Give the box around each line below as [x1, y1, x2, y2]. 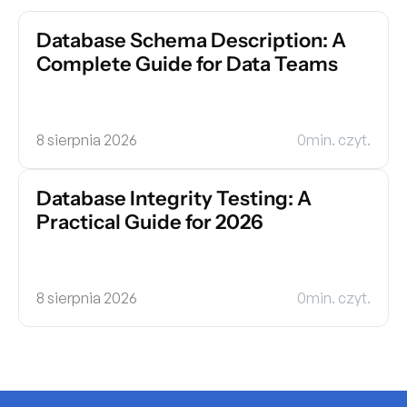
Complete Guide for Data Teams [36, 52, 338, 76]
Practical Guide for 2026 [36, 210, 263, 234]
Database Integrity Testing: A [36, 186, 312, 211]
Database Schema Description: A [36, 28, 346, 53]
